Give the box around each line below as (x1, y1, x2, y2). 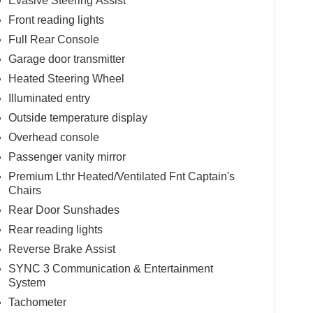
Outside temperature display (8, 112, 147, 124)
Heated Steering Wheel (8, 73, 124, 85)
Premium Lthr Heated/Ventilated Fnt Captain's (8, 170, 235, 183)
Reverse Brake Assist (8, 243, 115, 256)
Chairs (8, 184, 41, 197)
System (8, 277, 45, 289)
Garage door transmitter (8, 53, 125, 66)
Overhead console (8, 131, 99, 144)
